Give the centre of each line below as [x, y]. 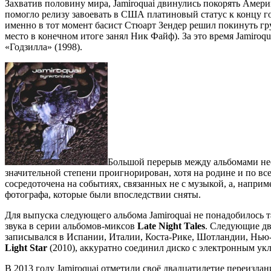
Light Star [26, 247]
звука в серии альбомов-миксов [71, 226]
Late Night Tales [171, 226]
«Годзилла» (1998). [44, 47]
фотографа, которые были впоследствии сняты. [103, 194]
